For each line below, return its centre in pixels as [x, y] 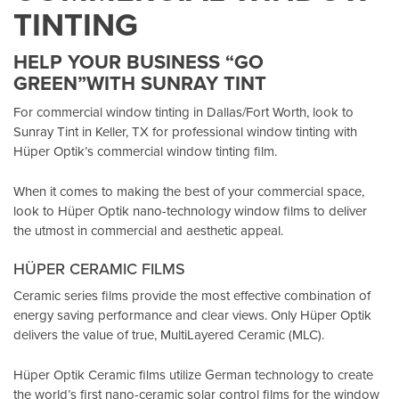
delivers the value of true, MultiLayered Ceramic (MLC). [169, 335]
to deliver [338, 210]
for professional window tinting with [253, 132]
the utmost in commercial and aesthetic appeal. [148, 230]
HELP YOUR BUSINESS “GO [138, 62]
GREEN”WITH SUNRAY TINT [140, 83]
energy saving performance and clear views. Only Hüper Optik [192, 315]
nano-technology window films [221, 210]
